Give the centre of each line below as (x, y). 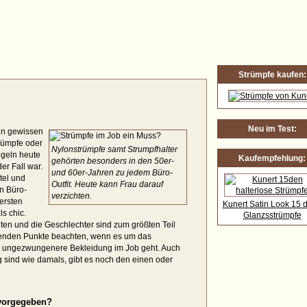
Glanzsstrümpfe (272, 215)
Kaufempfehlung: (272, 158)
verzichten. (72, 196)
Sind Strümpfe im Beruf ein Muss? (111, 29)
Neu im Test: (272, 129)
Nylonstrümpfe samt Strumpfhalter (114, 149)
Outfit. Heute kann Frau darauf (107, 184)
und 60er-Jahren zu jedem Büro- (112, 173)
